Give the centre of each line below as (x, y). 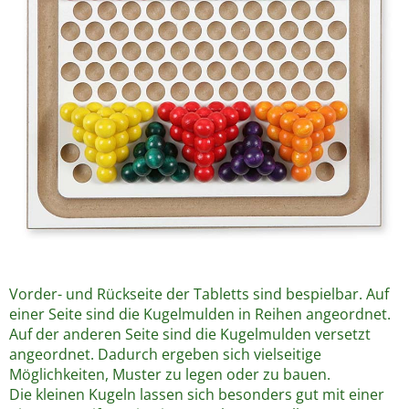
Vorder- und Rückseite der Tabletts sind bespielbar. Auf (199, 294)
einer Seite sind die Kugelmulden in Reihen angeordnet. (200, 315)
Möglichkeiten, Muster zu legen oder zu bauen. (170, 375)
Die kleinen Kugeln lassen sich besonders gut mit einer (197, 395)
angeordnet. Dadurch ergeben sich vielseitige (165, 355)
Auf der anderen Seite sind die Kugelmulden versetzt (190, 335)
